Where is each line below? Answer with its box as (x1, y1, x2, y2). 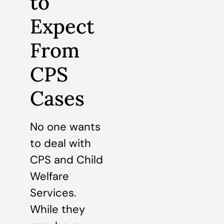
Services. (30, 185, 76, 200)
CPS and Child (30, 152, 103, 167)
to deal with (30, 136, 91, 151)
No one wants (30, 119, 100, 134)
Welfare (30, 169, 69, 184)
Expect (30, 13, 94, 39)
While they (30, 202, 85, 217)
